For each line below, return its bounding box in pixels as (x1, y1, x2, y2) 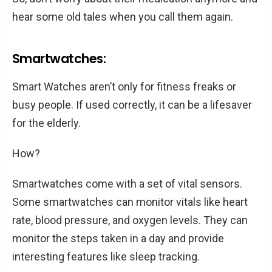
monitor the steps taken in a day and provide (12, 231, 224, 245)
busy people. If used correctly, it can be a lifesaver (12, 98, 252, 111)
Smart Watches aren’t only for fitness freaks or (12, 80, 236, 93)
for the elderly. (12, 116, 81, 129)
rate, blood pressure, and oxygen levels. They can (12, 213, 248, 226)
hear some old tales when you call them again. (12, 10, 233, 23)
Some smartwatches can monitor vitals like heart (12, 195, 248, 208)
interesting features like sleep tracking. (12, 250, 200, 263)
